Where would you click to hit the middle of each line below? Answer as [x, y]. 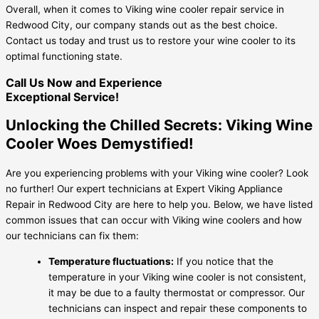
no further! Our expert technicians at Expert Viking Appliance [144, 189]
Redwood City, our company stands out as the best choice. [142, 25]
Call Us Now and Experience [84, 83]
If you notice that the [224, 261]
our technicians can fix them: [72, 236]
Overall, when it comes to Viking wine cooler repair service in [145, 10]
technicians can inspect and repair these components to [178, 308]
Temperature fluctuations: [111, 261]
